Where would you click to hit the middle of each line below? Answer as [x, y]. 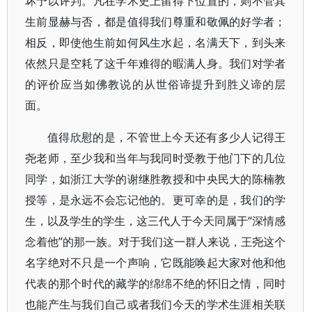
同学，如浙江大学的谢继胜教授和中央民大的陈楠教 [156, 179]
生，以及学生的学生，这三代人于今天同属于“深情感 [156, 221]
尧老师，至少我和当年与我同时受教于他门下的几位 [156, 158]
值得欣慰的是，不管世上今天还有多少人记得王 [167, 137]
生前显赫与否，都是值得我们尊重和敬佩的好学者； [156, 22]
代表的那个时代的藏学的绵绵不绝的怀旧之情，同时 [156, 283]
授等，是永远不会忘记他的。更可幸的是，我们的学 [156, 200]
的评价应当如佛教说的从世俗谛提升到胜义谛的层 [156, 84]
